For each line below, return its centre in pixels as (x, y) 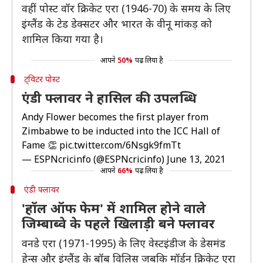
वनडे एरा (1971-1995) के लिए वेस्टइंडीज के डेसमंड (124, 243)
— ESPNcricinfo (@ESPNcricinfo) (94, 159)
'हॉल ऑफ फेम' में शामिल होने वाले (114, 208)
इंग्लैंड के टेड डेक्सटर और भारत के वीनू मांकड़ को (117, 23)
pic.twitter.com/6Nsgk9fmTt (120, 145)
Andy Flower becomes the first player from (115, 117)
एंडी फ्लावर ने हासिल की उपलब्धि (109, 97)
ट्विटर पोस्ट (42, 79)
